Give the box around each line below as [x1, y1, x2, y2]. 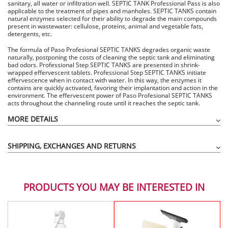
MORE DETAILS [8, 113, 58, 124]
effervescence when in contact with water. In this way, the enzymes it [8, 76, 202, 84]
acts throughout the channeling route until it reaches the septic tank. [8, 99, 200, 107]
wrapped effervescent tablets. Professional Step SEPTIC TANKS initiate [8, 68, 206, 76]
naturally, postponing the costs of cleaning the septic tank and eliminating [8, 53, 215, 61]
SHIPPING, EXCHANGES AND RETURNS [8, 140, 136, 151]
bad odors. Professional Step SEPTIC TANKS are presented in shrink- [8, 61, 200, 69]
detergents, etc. [8, 30, 52, 38]
